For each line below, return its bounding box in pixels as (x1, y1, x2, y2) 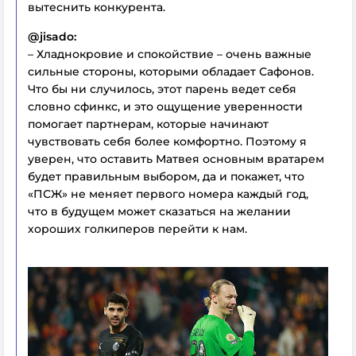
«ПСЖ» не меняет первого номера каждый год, (28, 187, 308, 201)
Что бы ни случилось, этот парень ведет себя (28, 82, 296, 96)
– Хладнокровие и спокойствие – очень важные (28, 47, 311, 61)
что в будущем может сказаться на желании (28, 204, 291, 219)
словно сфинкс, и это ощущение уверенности (28, 99, 303, 114)
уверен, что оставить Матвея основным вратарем (28, 152, 324, 166)
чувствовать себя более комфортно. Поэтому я (28, 134, 307, 149)
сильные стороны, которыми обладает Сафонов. (28, 64, 314, 79)
